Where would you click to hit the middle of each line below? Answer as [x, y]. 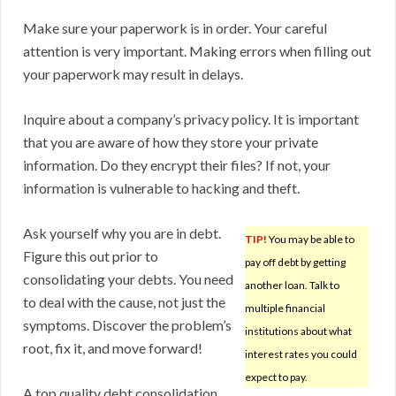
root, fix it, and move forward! [113, 348]
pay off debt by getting [295, 263]
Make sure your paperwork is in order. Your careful [175, 28]
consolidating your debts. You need [128, 279]
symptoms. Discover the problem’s [127, 325]
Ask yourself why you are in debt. [122, 233]
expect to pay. [276, 377]
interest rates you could [301, 354]
